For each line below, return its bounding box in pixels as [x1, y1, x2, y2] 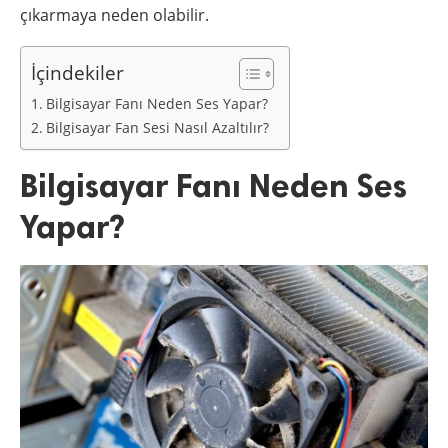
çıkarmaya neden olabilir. [20, 4, 209, 27]
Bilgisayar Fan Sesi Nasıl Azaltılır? [45, 118, 269, 138]
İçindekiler [31, 59, 124, 87]
